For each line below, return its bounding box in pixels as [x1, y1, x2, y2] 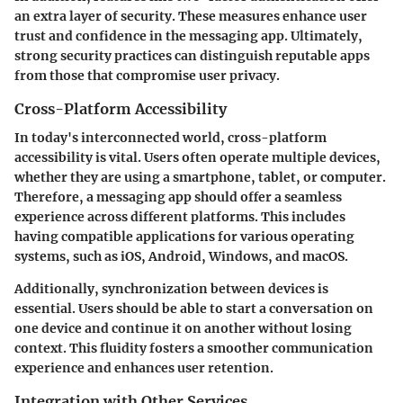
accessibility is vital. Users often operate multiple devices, [14, 149, 381, 166]
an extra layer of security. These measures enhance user [14, 8, 367, 25]
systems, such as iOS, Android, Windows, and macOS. [14, 248, 348, 265]
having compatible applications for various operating [14, 228, 354, 246]
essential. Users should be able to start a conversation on [14, 300, 373, 318]
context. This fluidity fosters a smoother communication [14, 340, 373, 357]
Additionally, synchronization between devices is [14, 281, 328, 298]
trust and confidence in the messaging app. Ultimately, [14, 28, 363, 45]
